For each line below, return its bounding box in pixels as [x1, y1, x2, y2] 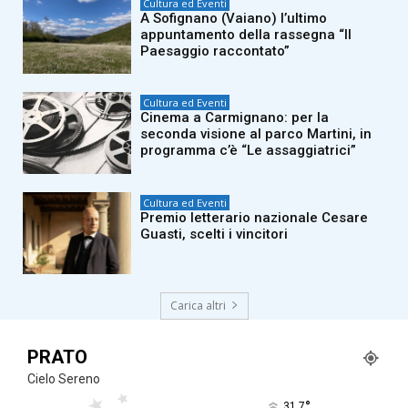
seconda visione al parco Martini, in [140, 126, 372, 143]
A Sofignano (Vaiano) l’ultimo [140, 9, 328, 26]
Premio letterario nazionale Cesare [140, 209, 369, 226]
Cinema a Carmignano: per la [140, 109, 330, 127]
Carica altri [169, 297, 226, 313]
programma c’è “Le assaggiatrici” [140, 142, 357, 159]
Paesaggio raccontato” [140, 42, 291, 59]
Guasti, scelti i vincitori [140, 225, 289, 242]
